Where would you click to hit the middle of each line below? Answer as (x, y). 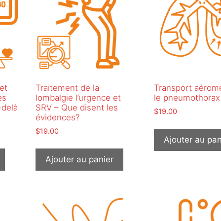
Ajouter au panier (79, 160)
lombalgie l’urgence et (78, 97)
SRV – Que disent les (76, 107)
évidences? (57, 117)
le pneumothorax (187, 97)
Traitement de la (67, 88)
